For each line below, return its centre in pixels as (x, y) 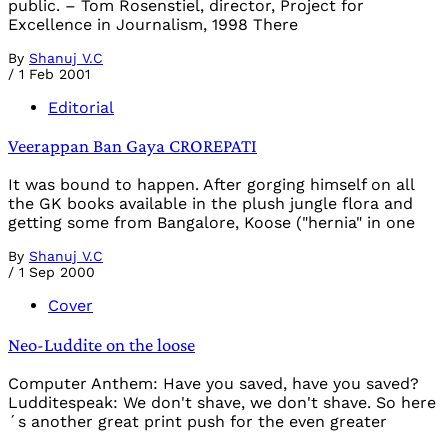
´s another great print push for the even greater (197, 421)
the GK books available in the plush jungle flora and (210, 204)
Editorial (81, 107)
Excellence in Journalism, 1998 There (153, 24)
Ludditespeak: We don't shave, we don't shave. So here (222, 402)
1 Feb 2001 (54, 73)
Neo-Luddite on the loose (101, 344)
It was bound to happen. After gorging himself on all (211, 185)
